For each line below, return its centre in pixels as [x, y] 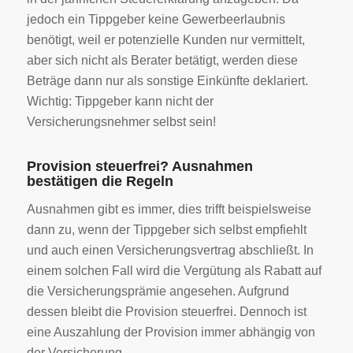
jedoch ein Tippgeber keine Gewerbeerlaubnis [156, 19]
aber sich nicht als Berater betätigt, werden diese [162, 60]
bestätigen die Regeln [100, 181]
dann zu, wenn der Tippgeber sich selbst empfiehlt [166, 230]
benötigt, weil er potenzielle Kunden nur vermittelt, [165, 39]
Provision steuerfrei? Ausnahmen [139, 166]
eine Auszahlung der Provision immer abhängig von [171, 333]
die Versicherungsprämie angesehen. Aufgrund [158, 292]
